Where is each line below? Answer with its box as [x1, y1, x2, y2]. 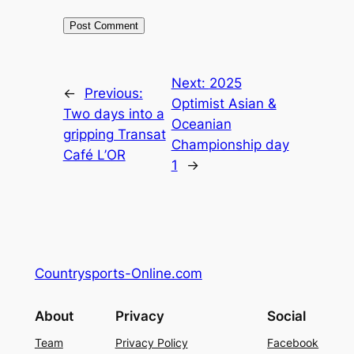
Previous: [84, 85, 143, 101]
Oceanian [171, 115, 232, 132]
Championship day [171, 136, 289, 153]
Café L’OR [62, 146, 126, 163]
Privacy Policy [115, 336, 188, 350]
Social [267, 307, 307, 324]
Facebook [267, 336, 319, 350]
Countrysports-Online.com [34, 265, 202, 281]
